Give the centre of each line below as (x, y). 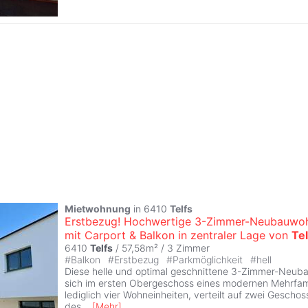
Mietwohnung (98, 208)
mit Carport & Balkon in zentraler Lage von (178, 235)
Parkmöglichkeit (209, 259)
